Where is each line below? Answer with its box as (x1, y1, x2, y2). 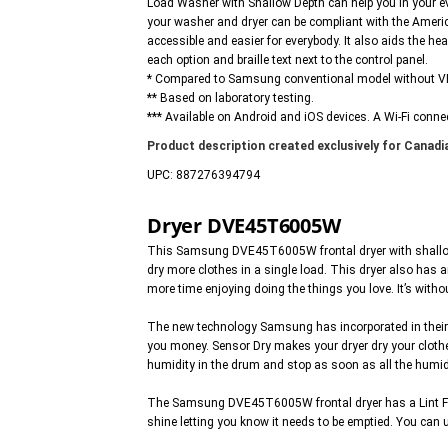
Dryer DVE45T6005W (147, 212, 341, 240)
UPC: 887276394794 (147, 168, 260, 183)
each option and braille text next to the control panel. (147, 53, 428, 68)
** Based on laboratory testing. (147, 91, 314, 106)
